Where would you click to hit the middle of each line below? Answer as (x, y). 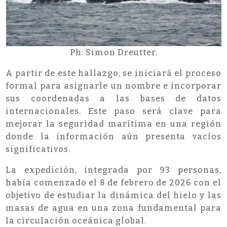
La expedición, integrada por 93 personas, (113, 170)
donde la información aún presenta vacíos (113, 137)
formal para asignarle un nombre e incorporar (113, 86)
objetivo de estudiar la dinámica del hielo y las (113, 196)
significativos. (38, 149)
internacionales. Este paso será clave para (113, 111)
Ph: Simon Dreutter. (113, 53)
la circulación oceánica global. (76, 221)
